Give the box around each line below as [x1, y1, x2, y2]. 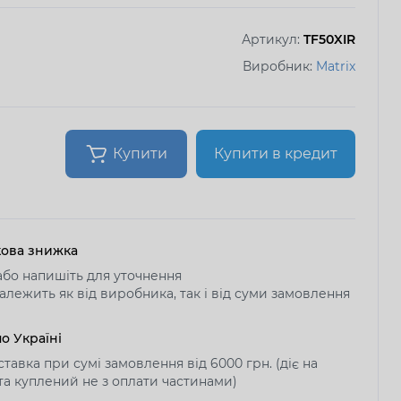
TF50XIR [303, 30, 355, 47]
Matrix [316, 57, 355, 74]
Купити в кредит [214, 144, 337, 162]
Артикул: [242, 30, 303, 47]
